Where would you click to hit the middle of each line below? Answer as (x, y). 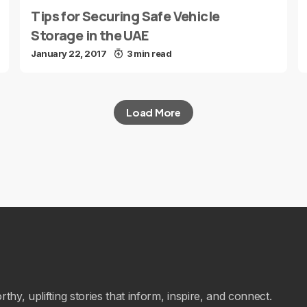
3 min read (149, 53)
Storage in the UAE (90, 35)
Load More (153, 112)
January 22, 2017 (69, 53)
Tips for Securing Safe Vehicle (125, 16)
